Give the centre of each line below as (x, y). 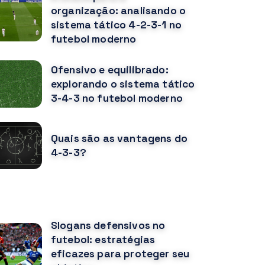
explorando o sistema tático (123, 84)
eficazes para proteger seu (120, 254)
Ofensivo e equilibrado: (110, 70)
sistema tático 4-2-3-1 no (117, 25)
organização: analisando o (119, 11)
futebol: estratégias (103, 240)
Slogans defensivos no (108, 226)
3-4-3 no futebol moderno (117, 98)
